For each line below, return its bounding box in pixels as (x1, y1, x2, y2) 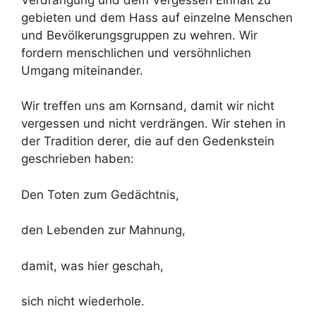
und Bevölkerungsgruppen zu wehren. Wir (21, 28, 257, 42)
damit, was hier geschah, (21, 258, 164, 273)
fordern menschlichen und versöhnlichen (21, 45, 251, 60)
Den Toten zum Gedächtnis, (21, 187, 179, 202)
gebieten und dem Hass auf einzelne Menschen (21, 10, 293, 25)
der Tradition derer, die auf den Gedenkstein (21, 134, 274, 148)
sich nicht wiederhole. (21, 294, 145, 308)
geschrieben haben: (21, 152, 134, 166)
